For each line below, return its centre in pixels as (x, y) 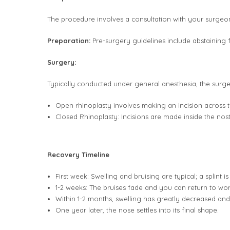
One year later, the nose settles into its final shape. (137, 210)
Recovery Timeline (78, 155)
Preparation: (69, 41)
